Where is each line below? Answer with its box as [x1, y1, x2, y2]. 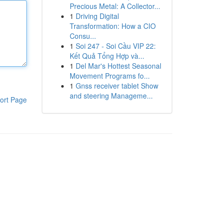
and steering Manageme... [69, 91, 153, 101]
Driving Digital [75, 11, 119, 21]
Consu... [69, 31, 96, 41]
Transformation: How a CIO [69, 21, 156, 31]
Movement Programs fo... [69, 71, 150, 81]
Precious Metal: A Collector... [69, 1, 160, 11]
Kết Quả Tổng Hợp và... [69, 51, 144, 61]
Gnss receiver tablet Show [75, 81, 158, 91]
